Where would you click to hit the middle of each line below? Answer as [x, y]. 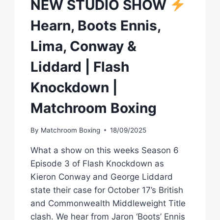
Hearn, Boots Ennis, [96, 25]
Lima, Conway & [84, 46]
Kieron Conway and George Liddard [102, 177]
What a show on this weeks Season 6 [105, 150]
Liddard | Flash [80, 67]
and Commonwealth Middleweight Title [108, 203]
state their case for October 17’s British [107, 190]
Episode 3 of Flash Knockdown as [97, 163]
